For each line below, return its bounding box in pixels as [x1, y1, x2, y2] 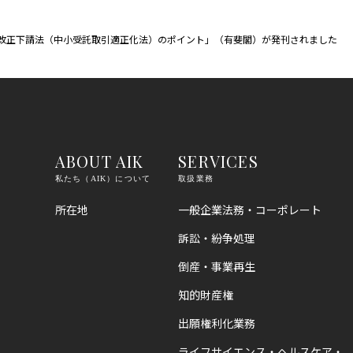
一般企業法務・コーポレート [178, 202, 322, 218]
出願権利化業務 [178, 315, 256, 332]
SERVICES [178, 150, 258, 173]
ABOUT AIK [54, 150, 144, 173]
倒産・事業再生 [178, 258, 256, 275]
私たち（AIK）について [54, 174, 151, 184]
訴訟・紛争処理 [178, 230, 256, 247]
